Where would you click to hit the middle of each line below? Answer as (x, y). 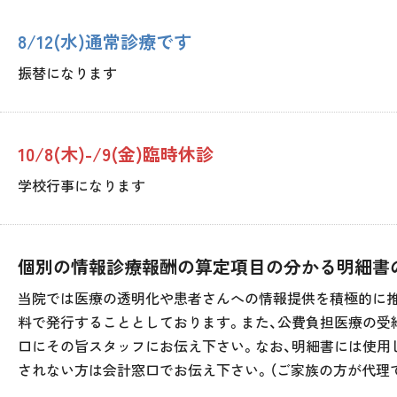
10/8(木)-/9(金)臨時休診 (116, 154)
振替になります (67, 73)
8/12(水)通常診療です (105, 41)
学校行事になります (82, 185)
